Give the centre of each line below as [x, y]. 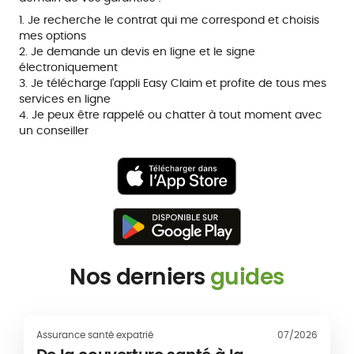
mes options [53, 36]
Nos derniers [140, 277]
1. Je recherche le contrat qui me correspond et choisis [169, 20]
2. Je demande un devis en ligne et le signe [137, 52]
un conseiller [54, 131]
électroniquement [68, 68]
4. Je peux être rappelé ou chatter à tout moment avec [171, 115]
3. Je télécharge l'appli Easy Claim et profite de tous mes [173, 83]
